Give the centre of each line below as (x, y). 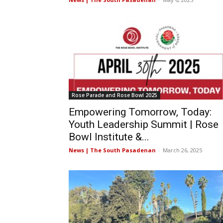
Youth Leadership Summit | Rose (144, 124)
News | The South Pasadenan (112, 150)
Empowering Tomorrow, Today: (140, 112)
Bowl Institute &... (109, 137)
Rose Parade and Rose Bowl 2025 (114, 95)
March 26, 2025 (182, 150)
